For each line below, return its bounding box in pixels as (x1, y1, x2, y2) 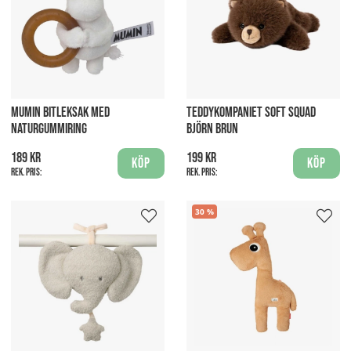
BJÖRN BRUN (186, 120, 238, 137)
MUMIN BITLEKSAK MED (11, 103, 110, 121)
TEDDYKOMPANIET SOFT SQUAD (186, 103, 316, 121)
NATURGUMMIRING (11, 120, 87, 137)
